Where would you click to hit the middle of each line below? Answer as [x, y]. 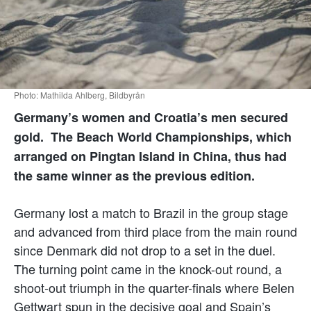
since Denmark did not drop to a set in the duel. [145, 250]
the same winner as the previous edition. [134, 175]
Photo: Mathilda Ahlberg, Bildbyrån [79, 94]
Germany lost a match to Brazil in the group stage [151, 212]
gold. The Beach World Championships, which [153, 136]
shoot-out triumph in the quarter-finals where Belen [154, 287]
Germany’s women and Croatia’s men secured [151, 117]
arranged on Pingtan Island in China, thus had [150, 156]
